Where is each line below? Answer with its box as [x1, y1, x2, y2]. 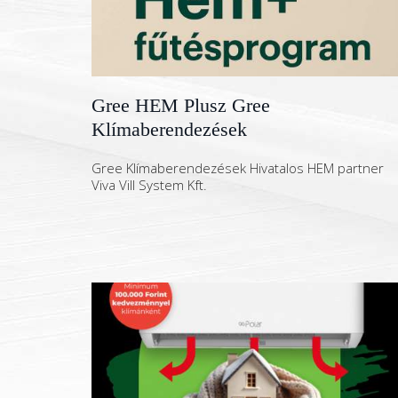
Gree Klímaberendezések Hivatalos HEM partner [92, 159, 384, 177]
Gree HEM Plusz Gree [92, 94, 270, 116]
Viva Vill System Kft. [92, 176, 207, 194]
